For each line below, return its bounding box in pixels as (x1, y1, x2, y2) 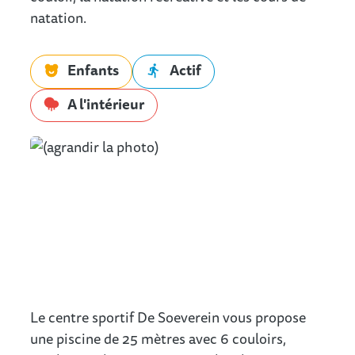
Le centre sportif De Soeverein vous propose (30, 306, 306, 329)
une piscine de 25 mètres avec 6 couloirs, (30, 327, 286, 350)
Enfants (67, 59, 119, 81)
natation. (30, 6, 86, 29)
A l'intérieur (67, 92, 144, 115)
